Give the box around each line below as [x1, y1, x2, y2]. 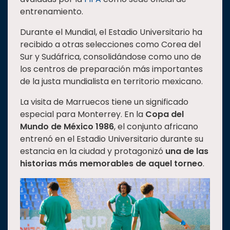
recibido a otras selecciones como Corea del [20, 39, 201, 51]
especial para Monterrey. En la [20, 108, 145, 121]
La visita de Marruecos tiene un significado [20, 96, 188, 108]
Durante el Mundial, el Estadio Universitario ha [20, 26, 202, 39]
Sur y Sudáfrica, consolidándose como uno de [20, 51, 201, 63]
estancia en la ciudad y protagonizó [20, 145, 165, 158]
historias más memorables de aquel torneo [20, 158, 203, 170]
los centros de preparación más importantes [20, 63, 203, 75]
